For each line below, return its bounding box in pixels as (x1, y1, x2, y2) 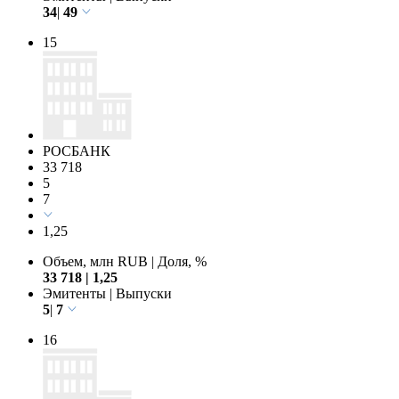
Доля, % (154, 253, 207, 269)
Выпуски (112, 285, 172, 301)
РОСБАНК (43, 142, 110, 159)
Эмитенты (43, 285, 110, 301)
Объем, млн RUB (43, 253, 151, 269)
